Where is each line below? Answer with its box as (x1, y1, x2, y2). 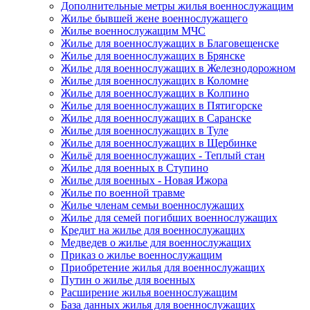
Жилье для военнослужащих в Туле (61, 125, 228, 136)
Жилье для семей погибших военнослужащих (61, 212, 277, 224)
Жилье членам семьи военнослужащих (61, 199, 244, 211)
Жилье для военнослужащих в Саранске (61, 112, 251, 124)
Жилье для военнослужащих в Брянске (61, 50, 245, 62)
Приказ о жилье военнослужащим (61, 249, 222, 261)
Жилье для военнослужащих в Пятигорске (61, 100, 262, 111)
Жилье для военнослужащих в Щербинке (61, 137, 257, 149)
